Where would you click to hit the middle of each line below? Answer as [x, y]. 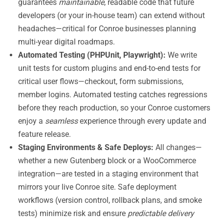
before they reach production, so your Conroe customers [114, 108]
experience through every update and [142, 121]
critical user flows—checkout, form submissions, [101, 81]
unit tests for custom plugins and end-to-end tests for [109, 68]
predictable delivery [161, 213]
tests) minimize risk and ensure [73, 213]
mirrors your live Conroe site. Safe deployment [97, 187]
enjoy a [32, 121]
